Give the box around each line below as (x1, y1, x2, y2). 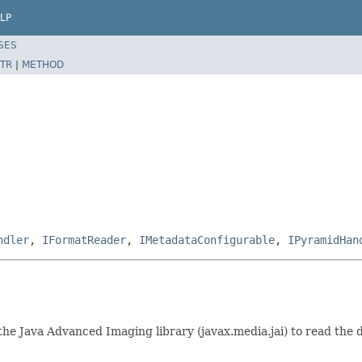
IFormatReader (42, 233, 126, 246)
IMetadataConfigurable (139, 233, 275, 246)
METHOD (22, 58, 64, 70)
